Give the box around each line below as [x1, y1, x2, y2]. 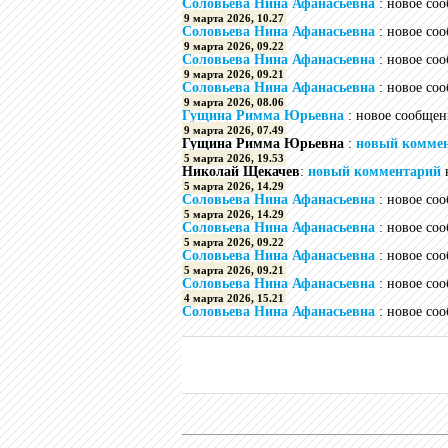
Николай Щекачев [182, 164, 300, 179]
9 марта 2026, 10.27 [184, 12, 284, 24]
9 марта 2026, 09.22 [184, 40, 284, 52]
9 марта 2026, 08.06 [184, 96, 284, 108]
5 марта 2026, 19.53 [184, 152, 284, 164]
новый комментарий [308, 164, 441, 179]
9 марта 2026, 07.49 [184, 124, 284, 136]
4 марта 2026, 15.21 [184, 292, 284, 304]
